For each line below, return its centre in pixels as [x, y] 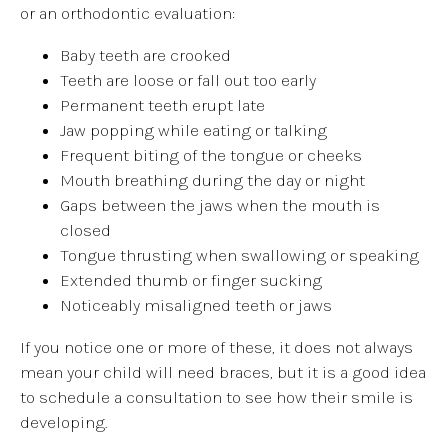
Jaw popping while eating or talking [193, 129]
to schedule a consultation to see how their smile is [216, 396]
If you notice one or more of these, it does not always [216, 346]
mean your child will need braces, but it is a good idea [223, 371]
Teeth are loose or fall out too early [188, 79]
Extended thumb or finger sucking [191, 279]
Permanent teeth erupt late [162, 104]
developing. [63, 421]
